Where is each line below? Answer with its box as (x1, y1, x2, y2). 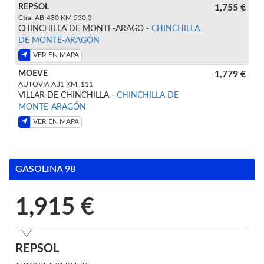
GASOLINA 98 (15, 164, 75, 174)
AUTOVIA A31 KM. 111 (18, 80, 93, 88)
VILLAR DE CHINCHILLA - (18, 91, 117, 100)
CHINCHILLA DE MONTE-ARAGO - (18, 24, 151, 33)
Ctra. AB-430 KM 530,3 (18, 14, 92, 21)
